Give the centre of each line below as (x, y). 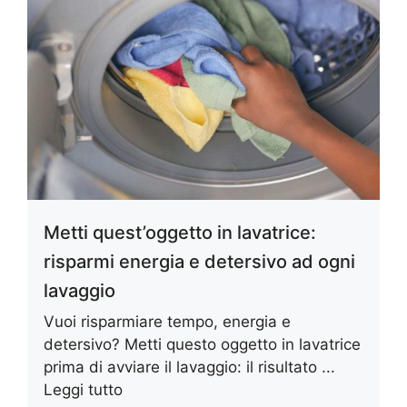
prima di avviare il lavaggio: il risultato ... (189, 367)
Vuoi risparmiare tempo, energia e (167, 322)
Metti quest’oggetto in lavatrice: (180, 233)
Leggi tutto (83, 390)
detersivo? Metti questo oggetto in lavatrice (202, 345)
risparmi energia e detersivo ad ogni (199, 262)
